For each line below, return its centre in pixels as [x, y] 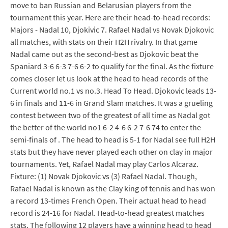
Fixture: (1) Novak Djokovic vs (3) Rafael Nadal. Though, [104, 176]
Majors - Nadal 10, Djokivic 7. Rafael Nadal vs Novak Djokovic [112, 30]
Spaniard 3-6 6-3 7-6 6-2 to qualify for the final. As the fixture [112, 66]
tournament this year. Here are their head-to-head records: [110, 17]
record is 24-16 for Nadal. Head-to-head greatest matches [107, 213]
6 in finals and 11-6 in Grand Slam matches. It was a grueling [111, 103]
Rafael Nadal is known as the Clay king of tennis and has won [113, 188]
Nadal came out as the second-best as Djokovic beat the [104, 54]
